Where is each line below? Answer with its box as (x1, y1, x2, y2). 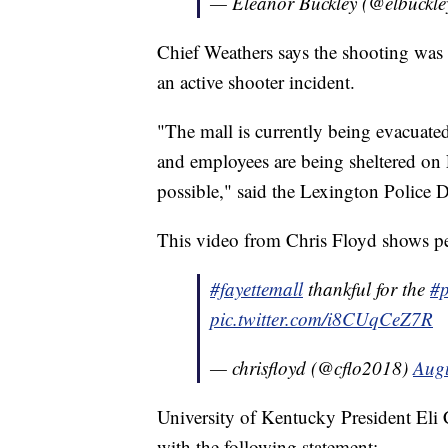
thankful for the (303, 275, 430, 301)
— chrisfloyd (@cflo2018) (210, 354, 413, 380)
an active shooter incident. (157, 68, 355, 94)
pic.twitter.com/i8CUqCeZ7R (210, 305, 433, 331)
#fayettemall (210, 275, 303, 301)
